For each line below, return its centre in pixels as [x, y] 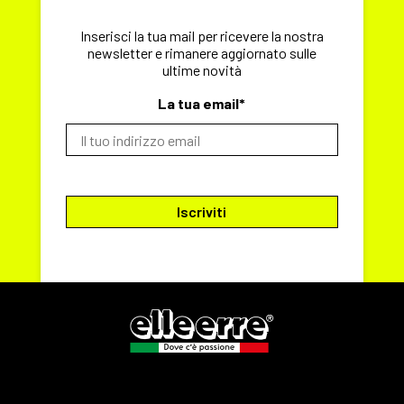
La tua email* [202, 104]
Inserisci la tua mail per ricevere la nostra [202, 36]
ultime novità [202, 70]
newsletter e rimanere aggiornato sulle [202, 53]
